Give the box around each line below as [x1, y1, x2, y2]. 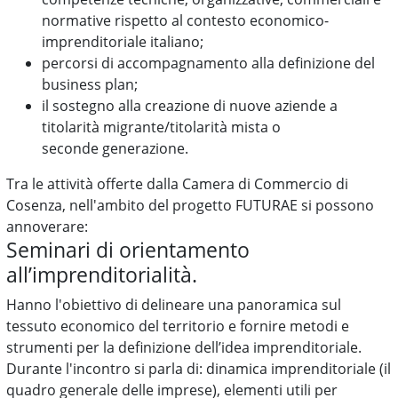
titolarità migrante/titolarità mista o [42, 117, 282, 137]
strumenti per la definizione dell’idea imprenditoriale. [6, 338, 362, 357]
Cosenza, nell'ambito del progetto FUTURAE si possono [6, 195, 375, 215]
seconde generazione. [42, 139, 189, 158]
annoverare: [6, 217, 89, 236]
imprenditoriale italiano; [42, 32, 204, 52]
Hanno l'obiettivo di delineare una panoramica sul [6, 295, 342, 314]
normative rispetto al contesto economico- [42, 11, 330, 30]
